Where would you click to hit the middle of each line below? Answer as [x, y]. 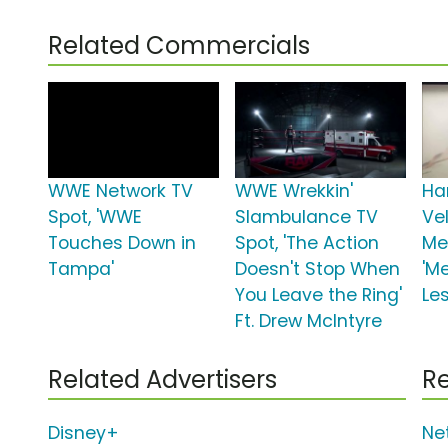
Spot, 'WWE [95, 217]
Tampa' [81, 269]
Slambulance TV [307, 217]
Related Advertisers [162, 380]
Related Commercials [179, 46]
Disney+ [83, 433]
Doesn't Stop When [318, 269]
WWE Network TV [120, 191]
